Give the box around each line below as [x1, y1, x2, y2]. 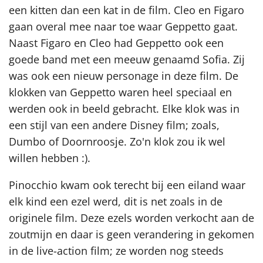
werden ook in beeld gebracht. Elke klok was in [9, 102, 240, 116]
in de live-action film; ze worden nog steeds [9, 243, 224, 258]
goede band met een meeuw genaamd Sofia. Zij [9, 52, 245, 67]
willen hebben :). [9, 151, 90, 166]
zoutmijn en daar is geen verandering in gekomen [9, 227, 254, 241]
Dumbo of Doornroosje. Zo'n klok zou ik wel [9, 134, 225, 149]
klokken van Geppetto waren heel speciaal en [9, 85, 232, 100]
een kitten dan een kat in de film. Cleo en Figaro [9, 3, 244, 18]
